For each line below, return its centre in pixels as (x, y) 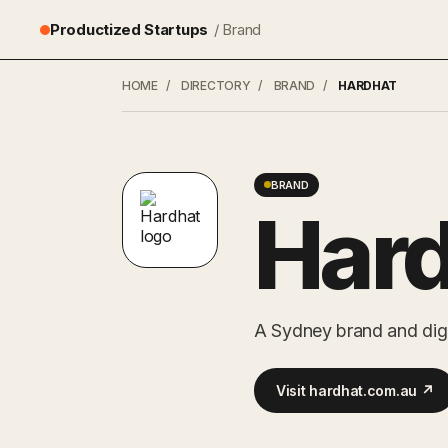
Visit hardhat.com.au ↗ (355, 390)
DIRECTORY (216, 85)
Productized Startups (129, 29)
